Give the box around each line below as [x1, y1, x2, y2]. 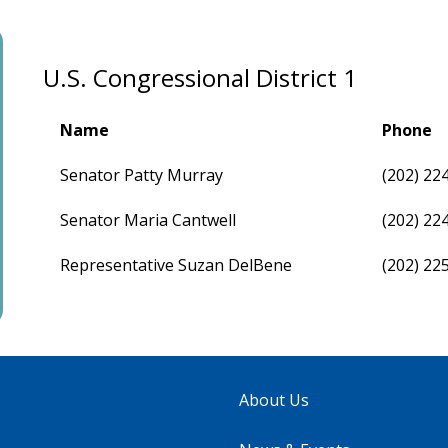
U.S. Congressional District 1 [43, 60, 358, 94]
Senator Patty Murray [60, 163, 224, 186]
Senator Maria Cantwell [60, 208, 237, 231]
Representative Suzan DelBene [60, 253, 293, 276]
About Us [239, 388, 309, 411]
